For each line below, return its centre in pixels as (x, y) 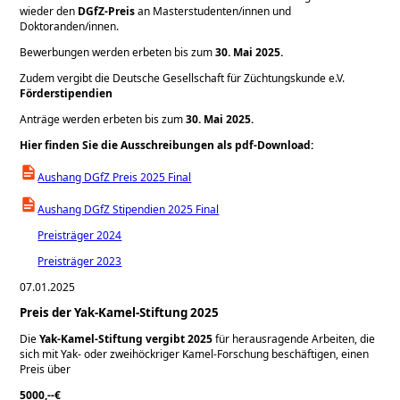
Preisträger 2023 (80, 261)
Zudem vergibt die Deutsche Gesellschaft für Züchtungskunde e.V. (183, 78)
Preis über (46, 369)
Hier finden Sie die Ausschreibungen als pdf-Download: (167, 145)
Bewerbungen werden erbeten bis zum (118, 52)
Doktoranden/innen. (70, 26)
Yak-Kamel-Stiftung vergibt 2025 (126, 339)
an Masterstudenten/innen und (215, 11)
